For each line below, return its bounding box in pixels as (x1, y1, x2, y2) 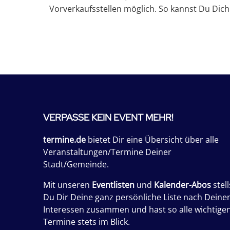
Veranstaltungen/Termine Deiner (43, 146, 171, 158)
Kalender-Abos (154, 179, 211, 190)
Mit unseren (43, 179, 92, 190)
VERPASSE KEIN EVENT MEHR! (43, 111, 174, 123)
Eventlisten (92, 179, 135, 190)
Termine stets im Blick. (43, 216, 130, 227)
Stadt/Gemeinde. (43, 159, 109, 170)
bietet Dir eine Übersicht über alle (86, 134, 219, 145)
